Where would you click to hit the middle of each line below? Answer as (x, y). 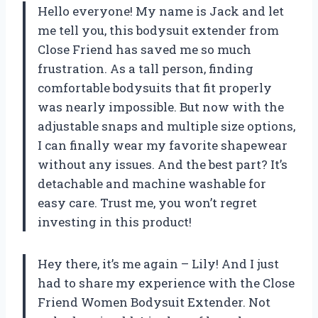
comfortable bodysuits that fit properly (155, 87)
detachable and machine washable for (152, 183)
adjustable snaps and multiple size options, (166, 126)
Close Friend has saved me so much (144, 49)
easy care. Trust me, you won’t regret (147, 202)
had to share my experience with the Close (166, 283)
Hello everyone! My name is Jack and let (161, 11)
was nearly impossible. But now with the (161, 106)
